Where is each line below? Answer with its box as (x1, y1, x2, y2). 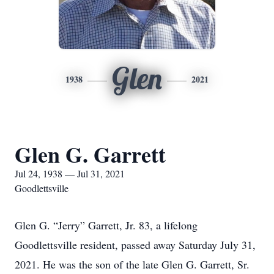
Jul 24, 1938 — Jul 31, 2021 (15, 167, 125, 180)
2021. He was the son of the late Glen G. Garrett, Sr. (15, 257, 250, 272)
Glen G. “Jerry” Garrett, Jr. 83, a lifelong (15, 218, 198, 232)
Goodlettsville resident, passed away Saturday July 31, (15, 237, 256, 252)
